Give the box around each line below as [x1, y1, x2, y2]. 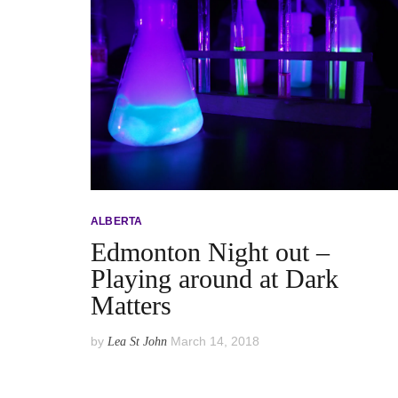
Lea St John [107, 334, 167, 348]
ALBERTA [91, 214, 143, 227]
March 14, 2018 [171, 333, 259, 348]
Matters [91, 290, 171, 320]
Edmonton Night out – [91, 236, 330, 267]
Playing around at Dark [91, 263, 338, 293]
